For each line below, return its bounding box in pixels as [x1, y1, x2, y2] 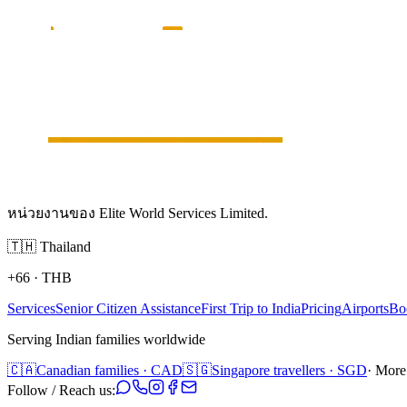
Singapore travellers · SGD [212, 362, 367, 378]
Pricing [301, 300, 342, 316]
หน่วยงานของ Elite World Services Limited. [7, 204, 268, 221]
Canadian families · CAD [36, 362, 183, 378]
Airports [342, 300, 389, 316]
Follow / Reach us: [7, 382, 115, 398]
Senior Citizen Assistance [55, 300, 201, 316]
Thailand [40, 238, 91, 254]
